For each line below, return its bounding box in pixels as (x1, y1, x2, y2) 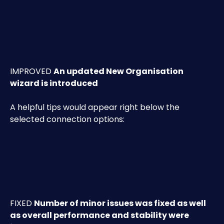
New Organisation (104, 65, 185, 77)
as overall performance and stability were (10, 209, 190, 221)
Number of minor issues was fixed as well (34, 197, 207, 209)
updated (65, 65, 104, 77)
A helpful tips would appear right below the (10, 101, 181, 113)
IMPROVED (10, 65, 53, 77)
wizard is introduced (10, 77, 98, 89)
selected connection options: (10, 113, 124, 125)
